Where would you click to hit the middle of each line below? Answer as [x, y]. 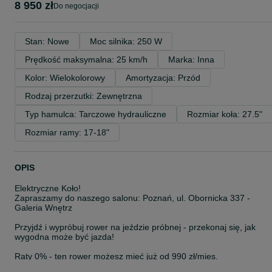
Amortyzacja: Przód [163, 78]
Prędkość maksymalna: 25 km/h [86, 59]
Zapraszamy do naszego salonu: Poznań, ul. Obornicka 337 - [132, 198]
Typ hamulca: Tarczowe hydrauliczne [96, 114]
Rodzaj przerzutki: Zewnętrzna [83, 96]
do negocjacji [79, 6]
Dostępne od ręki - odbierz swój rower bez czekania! [115, 266]
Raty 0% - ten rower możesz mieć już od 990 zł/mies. [116, 256]
